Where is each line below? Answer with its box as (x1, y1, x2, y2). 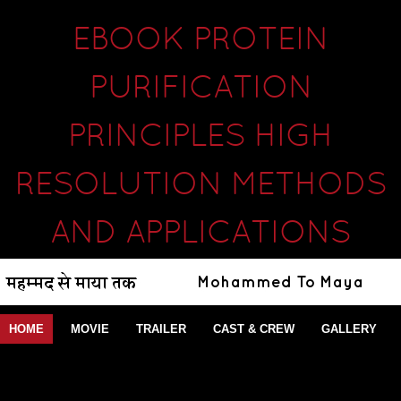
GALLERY (321, 322, 377, 336)
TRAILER (136, 322, 186, 336)
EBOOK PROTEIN (73, 27, 328, 55)
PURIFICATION (89, 75, 312, 104)
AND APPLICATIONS (50, 220, 351, 249)
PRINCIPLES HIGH (68, 124, 333, 152)
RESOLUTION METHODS (14, 172, 387, 200)
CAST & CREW (213, 322, 294, 336)
